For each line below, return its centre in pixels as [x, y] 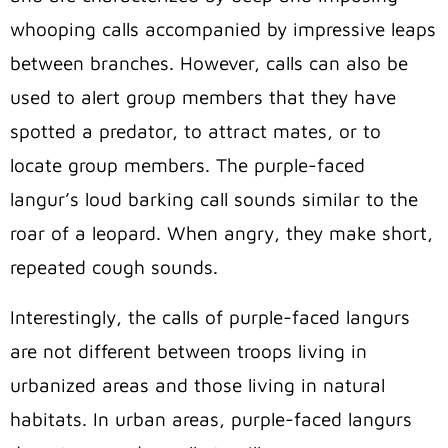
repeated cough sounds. [114, 267]
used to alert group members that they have [203, 97]
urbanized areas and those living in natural [197, 385]
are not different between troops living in [188, 351]
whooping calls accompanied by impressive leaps [223, 29]
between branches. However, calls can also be [209, 63]
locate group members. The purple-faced [187, 165]
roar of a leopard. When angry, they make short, [221, 233]
